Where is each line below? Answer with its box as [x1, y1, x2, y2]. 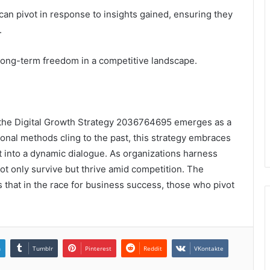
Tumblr [33, 243, 53, 253]
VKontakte [194, 243, 224, 253]
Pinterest [85, 243, 111, 253]
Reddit [143, 243, 162, 253]
